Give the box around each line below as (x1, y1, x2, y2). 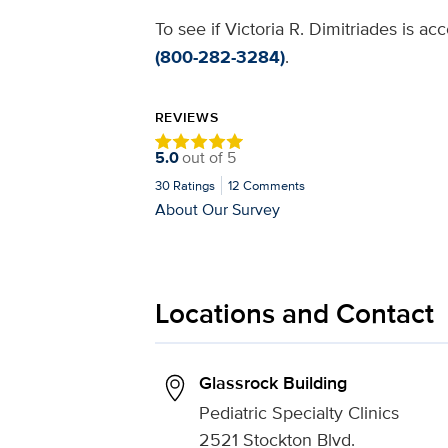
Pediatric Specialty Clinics (198, 400, 399, 425)
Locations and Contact (154, 293, 434, 334)
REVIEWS (154, 107, 219, 127)
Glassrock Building (198, 370, 347, 396)
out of (181, 146, 227, 169)
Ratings (169, 176, 215, 195)
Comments (240, 176, 306, 195)
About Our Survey (154, 197, 280, 220)
